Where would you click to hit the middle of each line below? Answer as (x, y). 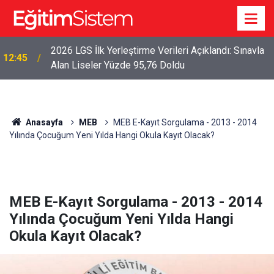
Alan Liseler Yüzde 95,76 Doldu (118, 65)
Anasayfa (43, 122)
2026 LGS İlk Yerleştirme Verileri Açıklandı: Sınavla (157, 50)
